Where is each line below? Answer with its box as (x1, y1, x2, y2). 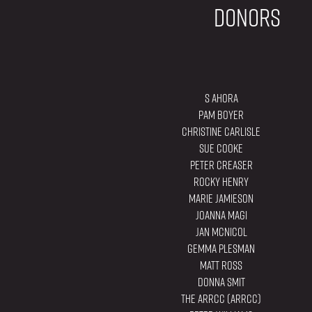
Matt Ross (200, 257, 243, 274)
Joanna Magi (195, 207, 247, 224)
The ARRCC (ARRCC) (181, 290, 262, 308)
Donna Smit (197, 274, 245, 291)
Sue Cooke (199, 140, 244, 157)
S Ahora (204, 90, 238, 107)
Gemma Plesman (187, 240, 256, 258)
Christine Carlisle (182, 123, 261, 141)
